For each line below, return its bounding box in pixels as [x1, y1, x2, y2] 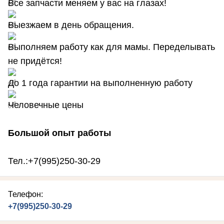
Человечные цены [8, 100, 83, 110]
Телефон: [8, 190, 43, 198]
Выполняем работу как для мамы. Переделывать [8, 42, 215, 52]
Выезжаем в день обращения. [8, 20, 136, 30]
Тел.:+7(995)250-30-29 [8, 156, 100, 166]
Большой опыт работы [8, 128, 111, 138]
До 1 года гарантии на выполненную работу [8, 78, 192, 88]
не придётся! [8, 56, 62, 66]
